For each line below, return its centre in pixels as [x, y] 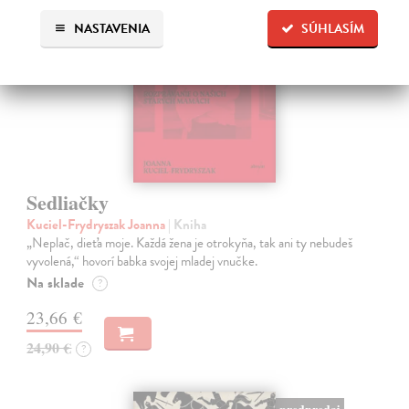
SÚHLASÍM [333, 29]
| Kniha [188, 224]
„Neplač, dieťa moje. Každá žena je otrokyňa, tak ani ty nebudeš [190, 242]
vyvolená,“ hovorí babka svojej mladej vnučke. [142, 261]
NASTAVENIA [110, 29]
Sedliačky [68, 202]
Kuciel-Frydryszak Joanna [98, 224]
